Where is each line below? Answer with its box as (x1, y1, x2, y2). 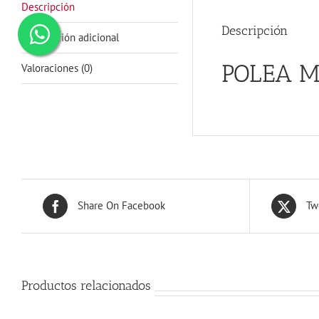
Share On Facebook (78, 199, 165, 213)
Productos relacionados (21, 277, 151, 293)
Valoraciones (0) (21, 61, 93, 75)
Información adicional (21, 31, 119, 44)
